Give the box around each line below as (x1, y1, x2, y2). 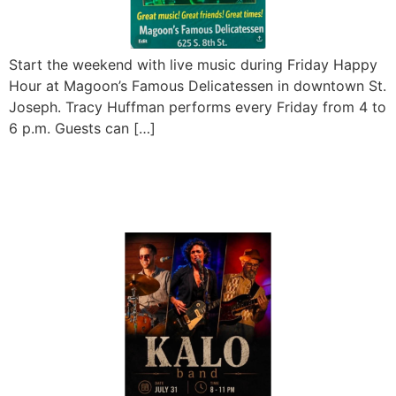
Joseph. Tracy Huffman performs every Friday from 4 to (9, 98, 386, 117)
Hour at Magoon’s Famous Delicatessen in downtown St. (9, 77, 386, 95)
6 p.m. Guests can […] (9, 119, 156, 138)
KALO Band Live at (9, 150, 255, 186)
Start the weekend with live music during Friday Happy (9, 56, 377, 74)
